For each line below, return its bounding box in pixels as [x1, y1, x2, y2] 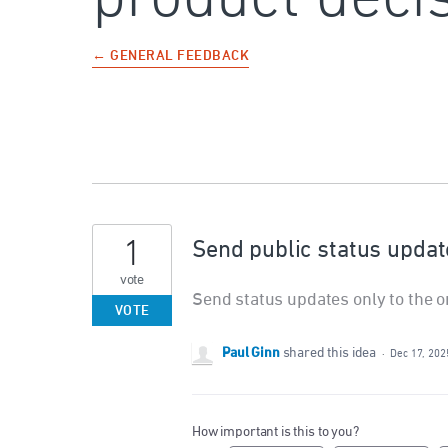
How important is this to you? [192, 425, 359, 440]
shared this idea [282, 346, 379, 361]
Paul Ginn [222, 345, 280, 363]
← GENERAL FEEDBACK [92, 48, 249, 66]
